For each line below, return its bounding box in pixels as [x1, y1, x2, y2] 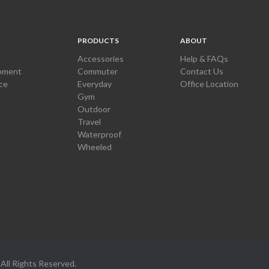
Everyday [77, 78, 112, 89]
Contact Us [180, 65, 223, 76]
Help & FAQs [180, 53, 228, 64]
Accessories [77, 53, 124, 64]
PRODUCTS [77, 35, 119, 45]
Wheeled [77, 141, 112, 152]
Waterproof [77, 128, 121, 139]
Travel [77, 116, 101, 127]
